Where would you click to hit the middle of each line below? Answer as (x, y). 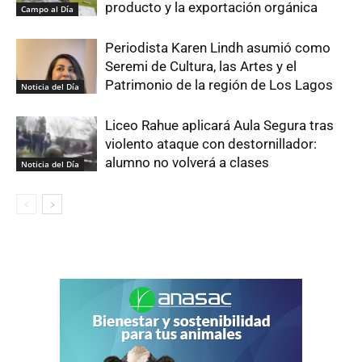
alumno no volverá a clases (187, 162)
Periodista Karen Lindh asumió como (218, 47)
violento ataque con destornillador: (211, 143)
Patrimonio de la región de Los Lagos (219, 84)
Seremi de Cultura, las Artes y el (201, 66)
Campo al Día (47, 9)
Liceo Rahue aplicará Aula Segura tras (219, 125)
